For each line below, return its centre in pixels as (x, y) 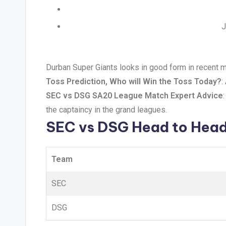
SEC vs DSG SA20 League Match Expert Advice (134, 96)
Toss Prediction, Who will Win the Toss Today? (134, 82)
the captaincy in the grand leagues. (106, 110)
